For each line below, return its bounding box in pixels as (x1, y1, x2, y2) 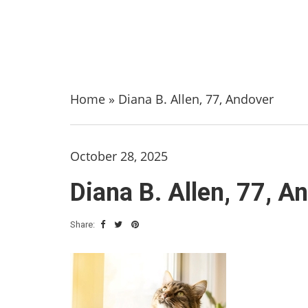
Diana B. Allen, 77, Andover (118, 91, 274, 107)
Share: (70, 219, 97, 230)
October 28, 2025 (70, 148, 168, 164)
